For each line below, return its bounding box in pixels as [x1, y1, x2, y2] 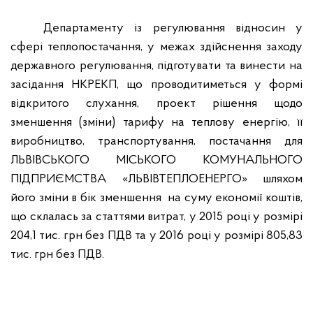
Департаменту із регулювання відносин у [43, 22, 303, 35]
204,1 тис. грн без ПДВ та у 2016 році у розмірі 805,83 [10, 229, 303, 242]
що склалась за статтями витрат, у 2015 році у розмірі [10, 210, 303, 224]
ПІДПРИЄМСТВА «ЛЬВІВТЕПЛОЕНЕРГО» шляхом [10, 173, 303, 186]
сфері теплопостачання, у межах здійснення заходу [10, 41, 303, 54]
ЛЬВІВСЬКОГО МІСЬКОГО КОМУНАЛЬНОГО [10, 154, 303, 167]
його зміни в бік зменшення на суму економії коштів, [10, 191, 303, 205]
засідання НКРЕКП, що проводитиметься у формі [10, 78, 303, 92]
